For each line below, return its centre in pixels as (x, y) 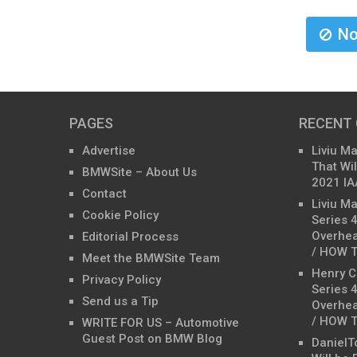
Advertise (109, 150)
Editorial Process (130, 236)
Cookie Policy (120, 215)
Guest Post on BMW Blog (152, 338)
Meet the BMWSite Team (151, 258)
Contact (104, 193)
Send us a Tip (120, 301)
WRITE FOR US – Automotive (161, 322)
